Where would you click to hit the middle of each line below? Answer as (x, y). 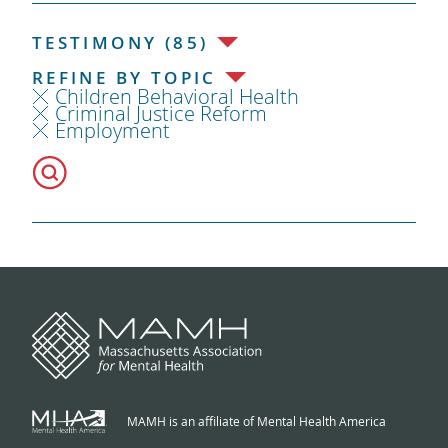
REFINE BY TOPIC (124, 77)
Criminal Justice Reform (160, 113)
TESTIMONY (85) (120, 42)
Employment (112, 130)
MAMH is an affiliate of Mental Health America (256, 420)
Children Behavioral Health (176, 96)
